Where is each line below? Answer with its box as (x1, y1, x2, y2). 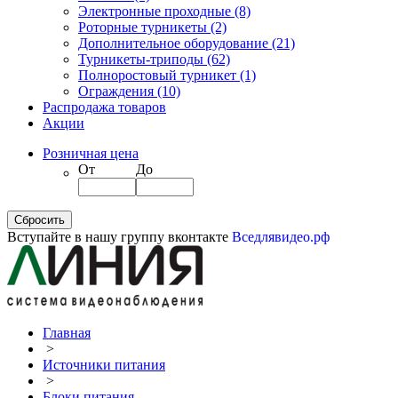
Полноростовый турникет (78, 68, 240, 83)
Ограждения (78, 84, 157, 99)
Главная (43, 325, 91, 340)
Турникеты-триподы (78, 52, 207, 67)
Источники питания (43, 357, 165, 372)
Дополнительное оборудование (78, 36, 272, 51)
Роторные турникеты (78, 20, 211, 35)
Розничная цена (43, 146, 139, 161)
